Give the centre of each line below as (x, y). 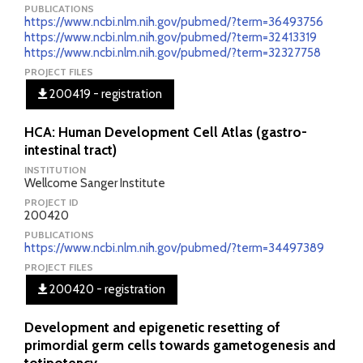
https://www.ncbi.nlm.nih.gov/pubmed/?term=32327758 (173, 53)
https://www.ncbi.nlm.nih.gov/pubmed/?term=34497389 (174, 248)
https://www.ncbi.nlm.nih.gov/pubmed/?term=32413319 (171, 37)
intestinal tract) (70, 150)
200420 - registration (106, 289)
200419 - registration (105, 94)
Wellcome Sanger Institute (95, 183)
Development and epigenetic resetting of (152, 327)
